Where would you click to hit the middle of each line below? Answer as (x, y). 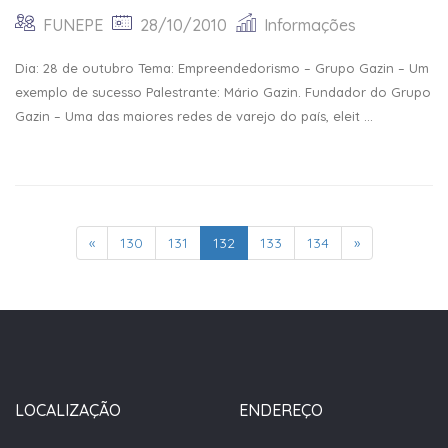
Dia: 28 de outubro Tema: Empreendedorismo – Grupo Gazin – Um (222, 68)
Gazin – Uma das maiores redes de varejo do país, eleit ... (194, 116)
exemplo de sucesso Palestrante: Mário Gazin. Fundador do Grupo (223, 92)
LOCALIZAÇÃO (68, 410)
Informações (310, 25)
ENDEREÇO (281, 410)
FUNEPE (73, 25)
